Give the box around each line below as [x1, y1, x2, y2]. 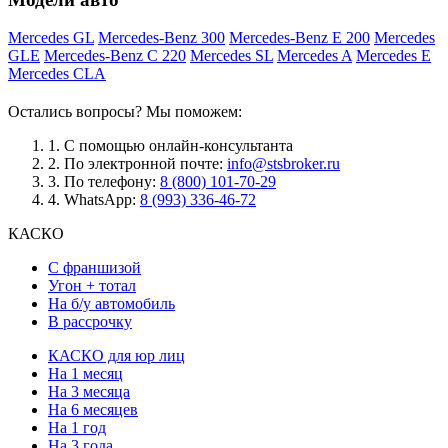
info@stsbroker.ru [227, 155, 340, 173]
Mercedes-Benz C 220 [44, 47, 186, 65]
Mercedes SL [190, 47, 273, 65]
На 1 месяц [48, 365, 123, 383]
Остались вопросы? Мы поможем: [8, 103, 242, 121]
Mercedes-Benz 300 [98, 29, 225, 47]
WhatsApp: [60, 191, 140, 209]
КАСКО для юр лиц [48, 347, 185, 365]
